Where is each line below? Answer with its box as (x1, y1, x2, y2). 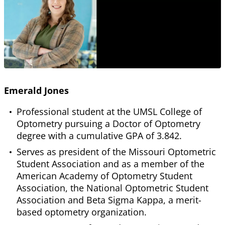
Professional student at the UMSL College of (17, 105, 202, 118)
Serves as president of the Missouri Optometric (17, 145, 216, 158)
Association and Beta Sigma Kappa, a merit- (17, 193, 201, 206)
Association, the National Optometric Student (17, 181, 208, 194)
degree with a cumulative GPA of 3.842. (17, 129, 182, 142)
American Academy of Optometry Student (17, 169, 192, 182)
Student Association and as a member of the (17, 157, 204, 170)
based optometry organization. (17, 205, 147, 218)
